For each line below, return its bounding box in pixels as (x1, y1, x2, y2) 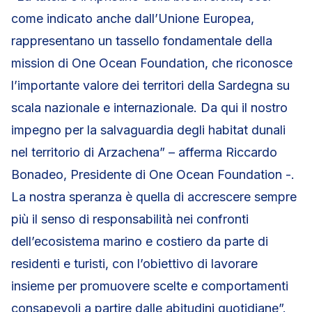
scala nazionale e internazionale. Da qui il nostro (11, 100, 288, 115)
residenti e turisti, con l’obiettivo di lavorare (11, 256, 258, 271)
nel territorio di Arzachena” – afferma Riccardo (11, 145, 277, 159)
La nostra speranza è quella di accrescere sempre (11, 189, 297, 204)
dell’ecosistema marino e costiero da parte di (11, 234, 268, 249)
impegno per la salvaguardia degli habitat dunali (11, 123, 286, 137)
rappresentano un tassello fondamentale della (11, 33, 272, 48)
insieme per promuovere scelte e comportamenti (11, 279, 288, 293)
